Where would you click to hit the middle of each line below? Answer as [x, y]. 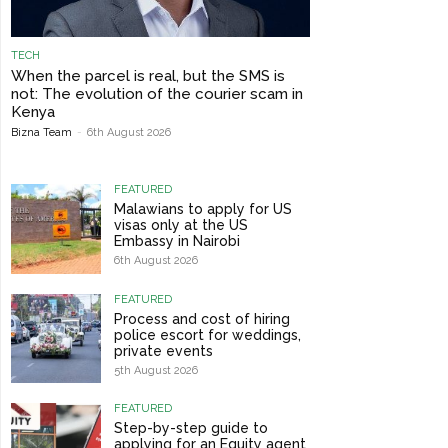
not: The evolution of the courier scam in [157, 94]
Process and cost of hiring [201, 318]
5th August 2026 [155, 370]
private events [163, 350]
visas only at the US [180, 225]
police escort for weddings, [207, 334]
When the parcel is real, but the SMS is [148, 76]
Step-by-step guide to [190, 428]
